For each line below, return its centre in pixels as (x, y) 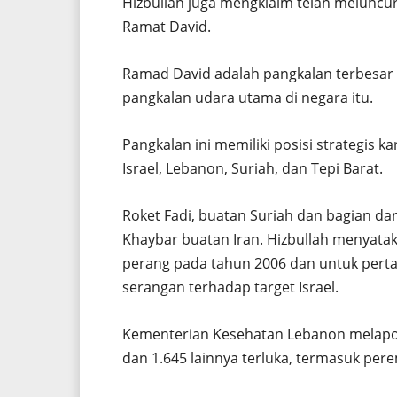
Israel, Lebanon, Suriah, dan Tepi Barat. (253, 168)
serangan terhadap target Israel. (230, 287)
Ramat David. (167, 26)
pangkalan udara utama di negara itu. (248, 97)
